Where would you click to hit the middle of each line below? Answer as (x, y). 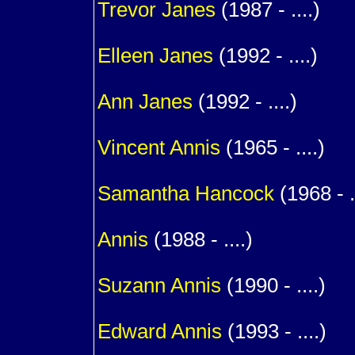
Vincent (134, 147)
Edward (134, 331)
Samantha (146, 193)
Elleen (128, 55)
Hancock (235, 193)
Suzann (134, 285)
